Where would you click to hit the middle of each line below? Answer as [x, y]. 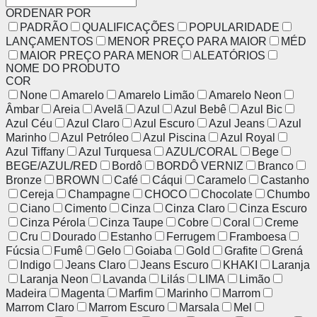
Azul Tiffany [35, 151]
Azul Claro [93, 123]
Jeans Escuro [174, 265]
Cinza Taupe [132, 222]
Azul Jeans [237, 123]
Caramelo [221, 180]
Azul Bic [261, 109]
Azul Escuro [164, 123]
